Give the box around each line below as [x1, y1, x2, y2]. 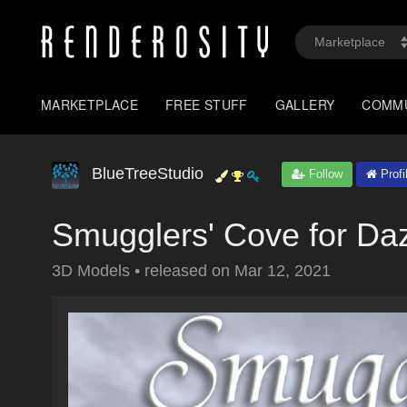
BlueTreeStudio [92, 164, 203, 183]
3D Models [52, 262, 134, 280]
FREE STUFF [165, 95, 248, 114]
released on [144, 262, 234, 280]
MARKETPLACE [41, 95, 139, 114]
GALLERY [274, 95, 335, 114]
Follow [305, 167, 342, 181]
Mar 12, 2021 [234, 262, 331, 280]
